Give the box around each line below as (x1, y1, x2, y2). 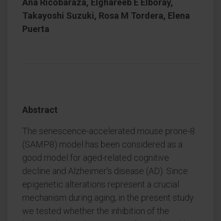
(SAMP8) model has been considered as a (22, 139, 183, 149)
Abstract (22, 105, 58, 115)
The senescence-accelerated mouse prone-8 (22, 126, 195, 136)
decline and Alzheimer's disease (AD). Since (22, 166, 188, 176)
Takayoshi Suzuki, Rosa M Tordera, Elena (22, 10, 190, 21)
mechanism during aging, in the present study (22, 192, 194, 203)
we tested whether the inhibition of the (22, 206, 169, 216)
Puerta (22, 24, 49, 34)
